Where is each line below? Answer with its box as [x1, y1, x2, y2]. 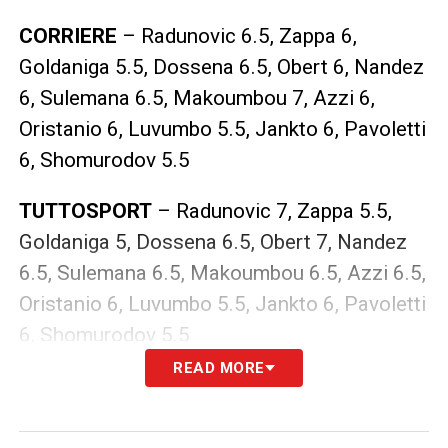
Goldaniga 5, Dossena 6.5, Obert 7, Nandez [18, 229, 407, 254]
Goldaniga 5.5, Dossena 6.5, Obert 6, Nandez [18, 54, 424, 79]
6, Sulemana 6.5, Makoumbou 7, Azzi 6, [18, 85, 375, 110]
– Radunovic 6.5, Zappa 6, [116, 23, 357, 48]
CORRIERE [18, 23, 117, 48]
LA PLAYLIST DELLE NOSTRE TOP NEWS [18, 383, 397, 408]
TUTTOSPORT [18, 198, 152, 223]
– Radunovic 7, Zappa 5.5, [151, 198, 392, 223]
